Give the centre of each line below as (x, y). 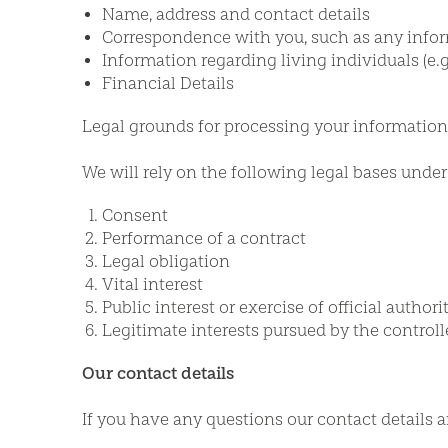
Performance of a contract (204, 238)
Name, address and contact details (236, 14)
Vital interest (152, 284)
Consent (135, 215)
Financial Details (168, 83)
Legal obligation (166, 261)
